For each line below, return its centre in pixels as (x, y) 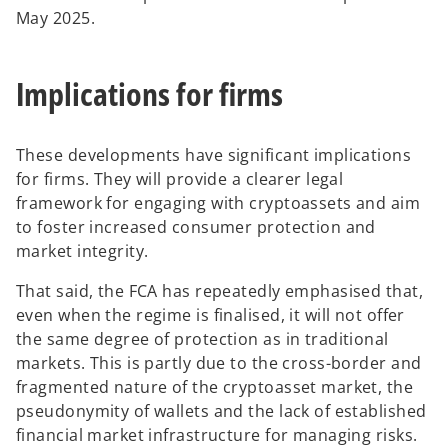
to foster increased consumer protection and (196, 226)
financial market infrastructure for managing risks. (217, 434)
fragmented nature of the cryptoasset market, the (215, 386)
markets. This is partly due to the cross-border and (219, 362)
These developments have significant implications (214, 154)
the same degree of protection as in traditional (202, 338)
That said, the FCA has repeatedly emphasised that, (220, 290)
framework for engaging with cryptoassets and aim (218, 202)
